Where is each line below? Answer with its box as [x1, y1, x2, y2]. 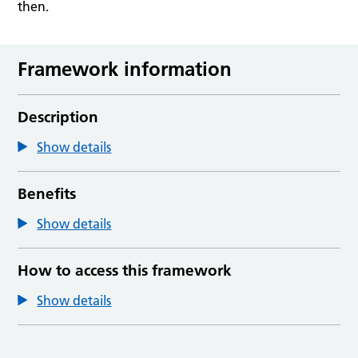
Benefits [18, 184, 77, 203]
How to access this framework [18, 261, 233, 280]
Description [18, 107, 99, 126]
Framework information [18, 57, 233, 81]
